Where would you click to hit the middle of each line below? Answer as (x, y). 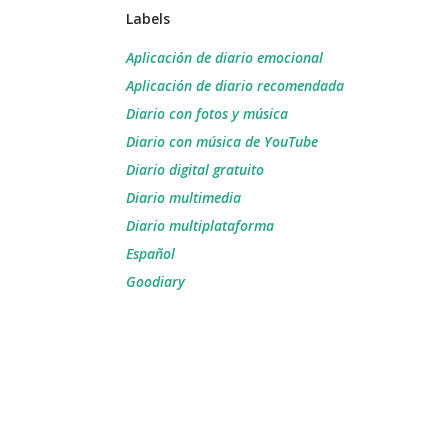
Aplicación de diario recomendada (235, 85)
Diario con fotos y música (207, 113)
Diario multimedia (183, 197)
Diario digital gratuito (195, 169)
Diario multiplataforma (200, 225)
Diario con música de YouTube (222, 141)
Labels (148, 18)
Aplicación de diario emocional (224, 57)
